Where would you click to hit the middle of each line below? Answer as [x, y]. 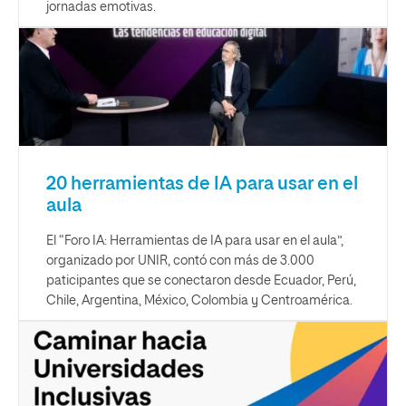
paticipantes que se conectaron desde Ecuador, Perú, [201, 281]
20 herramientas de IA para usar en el [202, 184]
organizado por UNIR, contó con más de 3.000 [180, 261]
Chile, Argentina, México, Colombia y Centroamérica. [199, 301]
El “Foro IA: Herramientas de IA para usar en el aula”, [195, 242]
